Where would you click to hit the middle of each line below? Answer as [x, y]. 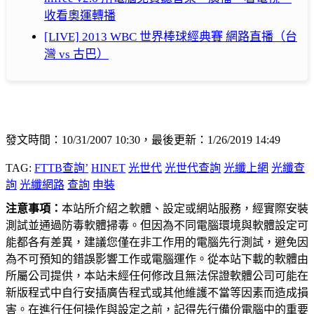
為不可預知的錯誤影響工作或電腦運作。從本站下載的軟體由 [157, 259]
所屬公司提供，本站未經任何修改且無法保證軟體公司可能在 [157, 275]
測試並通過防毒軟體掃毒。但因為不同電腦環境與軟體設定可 [157, 225]
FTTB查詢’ [61, 168]
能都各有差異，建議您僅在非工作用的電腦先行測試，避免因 [157, 242]
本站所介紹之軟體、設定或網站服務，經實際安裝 [185, 208]
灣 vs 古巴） [76, 54]
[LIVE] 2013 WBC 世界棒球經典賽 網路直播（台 [171, 36]
